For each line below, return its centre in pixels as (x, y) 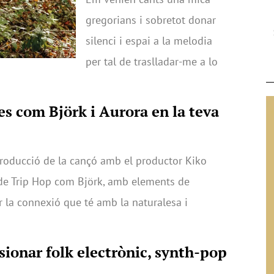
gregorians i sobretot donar (151, 20)
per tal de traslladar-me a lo (152, 61)
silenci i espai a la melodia (149, 40)
